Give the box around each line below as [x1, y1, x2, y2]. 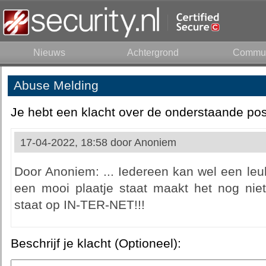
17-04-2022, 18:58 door [20, 137, 134, 148]
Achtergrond [127, 47, 179, 58]
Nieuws [33, 47, 65, 58]
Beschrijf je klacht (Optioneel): [10, 236, 181, 251]
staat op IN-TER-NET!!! [14, 198, 145, 212]
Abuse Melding [13, 78, 99, 93]
